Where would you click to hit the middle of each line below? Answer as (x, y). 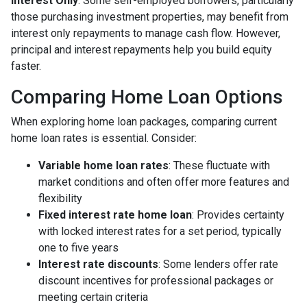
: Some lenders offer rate (218, 264)
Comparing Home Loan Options (147, 97)
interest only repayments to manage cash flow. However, (146, 33)
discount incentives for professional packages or (156, 281)
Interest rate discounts (98, 264)
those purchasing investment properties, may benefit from (150, 17)
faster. (26, 66)
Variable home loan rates (103, 165)
